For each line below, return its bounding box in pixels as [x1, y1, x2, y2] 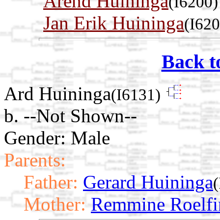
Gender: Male [4, 127, 110, 148]
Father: [24, 171, 78, 192]
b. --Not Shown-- [4, 105, 137, 126]
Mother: [24, 193, 86, 215]
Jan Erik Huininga [43, 12, 184, 34]
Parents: [4, 149, 66, 170]
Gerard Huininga [83, 171, 213, 192]
